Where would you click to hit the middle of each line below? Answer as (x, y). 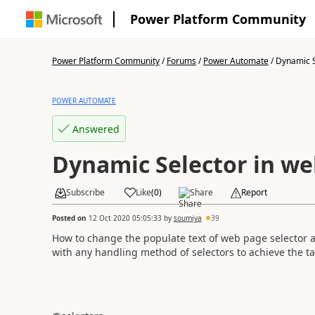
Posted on (70, 218)
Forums (181, 61)
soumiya (187, 218)
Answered (96, 129)
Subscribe (85, 192)
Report (254, 192)
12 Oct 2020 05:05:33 (125, 218)
